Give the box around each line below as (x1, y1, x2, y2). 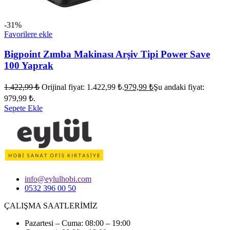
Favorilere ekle (4, 30, 52, 39)
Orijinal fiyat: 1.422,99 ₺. (42, 82, 124, 91)
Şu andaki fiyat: (154, 82, 204, 91)
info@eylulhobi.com (25, 174, 91, 183)
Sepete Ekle (4, 103, 43, 112)
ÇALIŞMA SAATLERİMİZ (4, 201, 98, 210)
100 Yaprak (4, 60, 53, 71)
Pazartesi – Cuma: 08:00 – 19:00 (25, 218, 130, 227)
